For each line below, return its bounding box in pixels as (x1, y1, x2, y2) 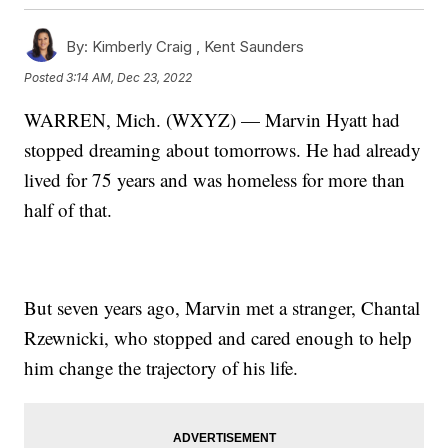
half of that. (24, 196, 113, 222)
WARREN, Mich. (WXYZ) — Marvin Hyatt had (24, 106, 401, 132)
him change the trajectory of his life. (24, 354, 299, 380)
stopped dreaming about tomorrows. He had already (24, 136, 422, 162)
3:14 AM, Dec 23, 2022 (66, 69, 193, 85)
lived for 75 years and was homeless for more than (24, 166, 406, 192)
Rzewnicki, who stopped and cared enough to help (24, 324, 413, 350)
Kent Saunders (204, 36, 305, 56)
